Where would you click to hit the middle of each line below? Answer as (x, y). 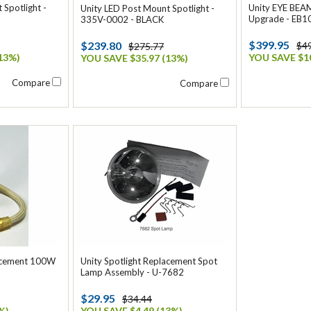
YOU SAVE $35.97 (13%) (134, 58)
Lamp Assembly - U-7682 (132, 272)
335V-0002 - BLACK (122, 19)
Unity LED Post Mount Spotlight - (148, 8)
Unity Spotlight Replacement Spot (149, 261)
